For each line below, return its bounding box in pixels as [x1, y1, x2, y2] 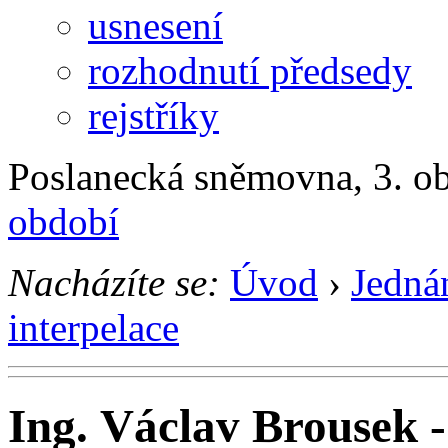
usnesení [88, 3, 223, 47]
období [8, 199, 119, 243]
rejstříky [88, 93, 219, 137]
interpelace [8, 305, 179, 349]
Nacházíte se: [8, 260, 220, 304]
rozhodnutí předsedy [88, 48, 412, 92]
